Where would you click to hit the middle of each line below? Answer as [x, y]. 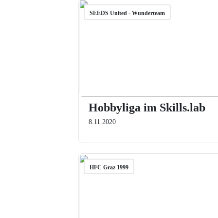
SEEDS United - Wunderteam [127, 13]
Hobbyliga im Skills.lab [147, 108]
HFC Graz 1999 [109, 167]
